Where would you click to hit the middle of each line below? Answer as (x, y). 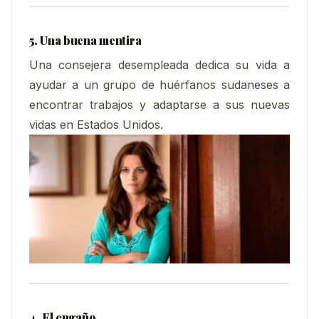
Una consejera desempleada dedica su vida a (159, 65)
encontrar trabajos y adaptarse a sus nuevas (159, 105)
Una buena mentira (91, 41)
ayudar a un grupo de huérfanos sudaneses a (159, 85)
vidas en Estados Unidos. (96, 125)
